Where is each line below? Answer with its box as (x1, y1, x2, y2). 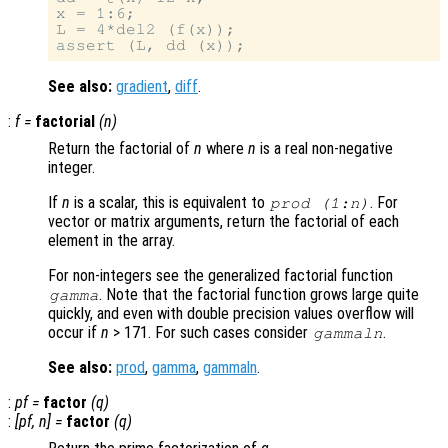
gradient (116, 77, 168, 97)
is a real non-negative (256, 139, 393, 159)
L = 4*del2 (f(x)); (56, 21, 236, 38)
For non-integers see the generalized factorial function (48, 266, 393, 286)
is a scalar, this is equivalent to (70, 193, 269, 213)
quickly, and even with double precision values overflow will (48, 304, 414, 324)
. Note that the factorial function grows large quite (99, 285, 420, 305)
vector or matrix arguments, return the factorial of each (48, 212, 399, 232)
